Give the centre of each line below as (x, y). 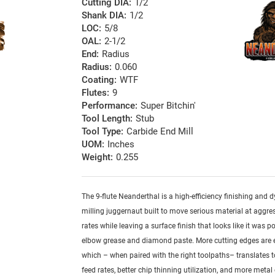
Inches (121, 145)
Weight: (98, 157)
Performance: (110, 106)
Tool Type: (103, 132)
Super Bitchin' (168, 106)
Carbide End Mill (160, 132)
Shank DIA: (104, 16)
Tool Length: (107, 119)
